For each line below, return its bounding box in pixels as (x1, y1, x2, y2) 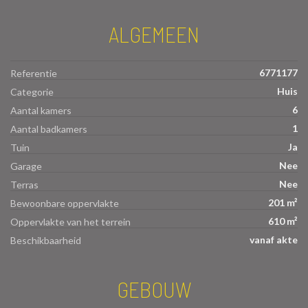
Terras (10, 178, 38, 190)
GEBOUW (116, 275, 192, 302)
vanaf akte (250, 233, 298, 245)
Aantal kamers (10, 104, 71, 116)
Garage (10, 159, 42, 172)
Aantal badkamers (10, 122, 87, 135)
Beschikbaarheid (10, 234, 81, 246)
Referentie (10, 67, 57, 79)
